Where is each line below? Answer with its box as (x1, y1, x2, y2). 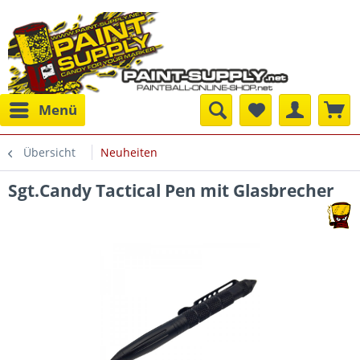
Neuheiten (100, 145, 157, 160)
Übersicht (23, 145, 76, 160)
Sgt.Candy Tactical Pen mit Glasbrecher (8, 179, 334, 202)
